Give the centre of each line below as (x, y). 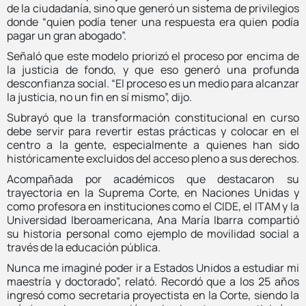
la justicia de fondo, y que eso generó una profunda (153, 69)
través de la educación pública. (84, 247)
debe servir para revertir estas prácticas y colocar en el (153, 131)
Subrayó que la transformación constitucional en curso (153, 117)
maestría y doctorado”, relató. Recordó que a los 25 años (153, 281)
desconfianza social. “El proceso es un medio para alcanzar (153, 83)
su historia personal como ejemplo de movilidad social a (153, 233)
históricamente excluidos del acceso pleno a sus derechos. (153, 158)
